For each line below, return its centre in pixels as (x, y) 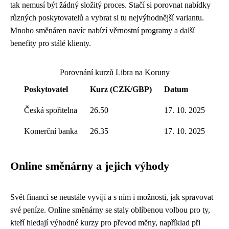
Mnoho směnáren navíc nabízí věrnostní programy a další (102, 30)
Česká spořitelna (51, 110)
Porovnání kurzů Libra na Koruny (114, 72)
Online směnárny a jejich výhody (90, 166)
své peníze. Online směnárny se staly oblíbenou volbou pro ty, (110, 210)
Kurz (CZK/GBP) (121, 89)
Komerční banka (51, 131)
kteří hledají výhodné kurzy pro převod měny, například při (105, 223)
